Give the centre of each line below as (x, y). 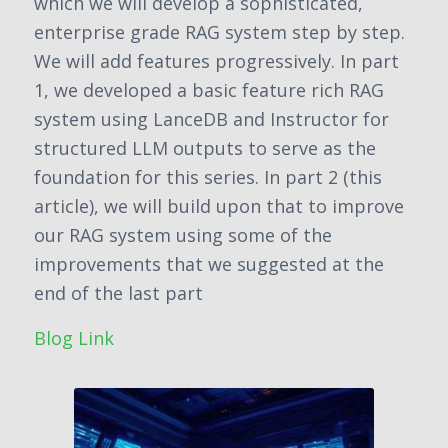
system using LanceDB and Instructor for (211, 119)
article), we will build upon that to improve (219, 206)
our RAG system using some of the (183, 235)
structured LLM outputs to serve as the (205, 148)
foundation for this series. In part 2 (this (208, 177)
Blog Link (74, 337)
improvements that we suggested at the (209, 264)
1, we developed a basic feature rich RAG (209, 90)
